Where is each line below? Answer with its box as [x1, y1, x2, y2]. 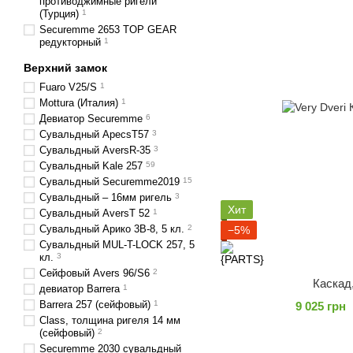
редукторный [39, 36, 101, 48]
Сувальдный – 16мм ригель [39, 191, 172, 203]
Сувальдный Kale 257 [39, 160, 143, 172]
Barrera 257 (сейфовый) [39, 299, 150, 310]
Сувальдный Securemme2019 [39, 176, 180, 188]
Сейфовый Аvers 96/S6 [39, 267, 150, 279]
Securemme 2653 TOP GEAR [39, 24, 176, 35]
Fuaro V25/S [39, 81, 97, 93]
